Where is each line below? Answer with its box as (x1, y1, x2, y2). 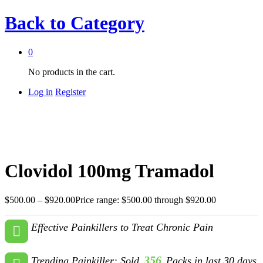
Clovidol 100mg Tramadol (5, 160, 214, 182)
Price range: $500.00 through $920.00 (75, 194, 216, 205)
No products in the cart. (28, 66, 115, 77)
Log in (28, 86, 53, 97)
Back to (5, 12, 66, 34)
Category (66, 12, 144, 34)
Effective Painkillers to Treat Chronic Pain (31, 221, 213, 233)
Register (55, 86, 86, 97)
